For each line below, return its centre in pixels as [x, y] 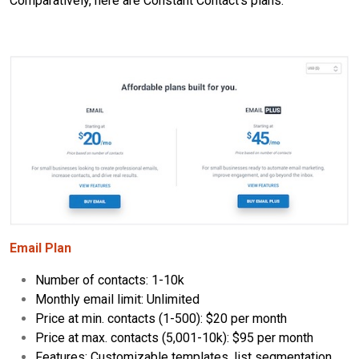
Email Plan [40, 248]
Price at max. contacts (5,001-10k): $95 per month [174, 337]
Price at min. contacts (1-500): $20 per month [161, 318]
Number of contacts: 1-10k [110, 280]
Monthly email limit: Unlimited [117, 299]
